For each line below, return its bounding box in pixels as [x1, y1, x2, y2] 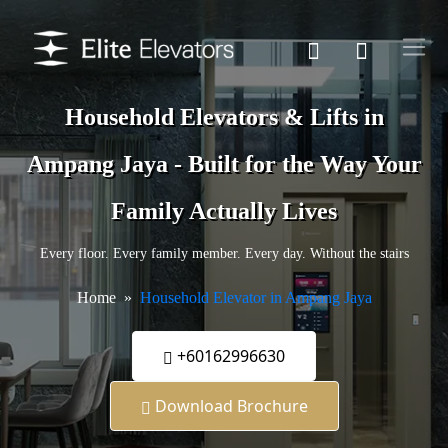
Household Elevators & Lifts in [64, 104, 384, 131]
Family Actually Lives [111, 198, 337, 225]
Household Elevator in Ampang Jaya [139, 289, 372, 307]
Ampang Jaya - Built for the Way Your [26, 151, 422, 178]
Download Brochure [150, 395, 308, 418]
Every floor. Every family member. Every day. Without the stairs [39, 246, 409, 262]
